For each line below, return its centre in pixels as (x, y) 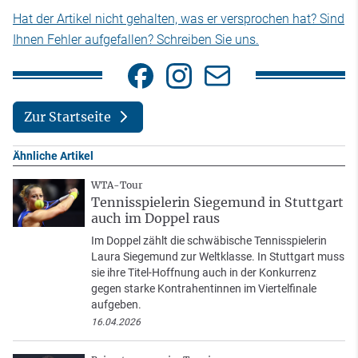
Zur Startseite (67, 117)
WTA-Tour (117, 185)
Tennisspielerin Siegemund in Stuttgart (217, 202)
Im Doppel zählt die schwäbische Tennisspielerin (209, 240)
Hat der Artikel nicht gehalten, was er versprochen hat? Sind (179, 18)
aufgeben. (116, 304)
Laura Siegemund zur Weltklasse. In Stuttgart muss (218, 256)
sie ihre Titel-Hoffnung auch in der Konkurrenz (204, 272)
